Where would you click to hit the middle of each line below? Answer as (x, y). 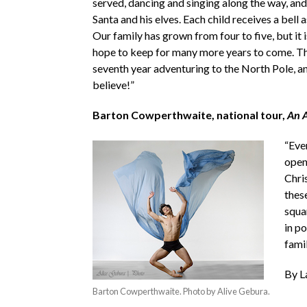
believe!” (113, 84)
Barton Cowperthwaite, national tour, (189, 114)
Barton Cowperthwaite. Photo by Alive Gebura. (181, 291)
